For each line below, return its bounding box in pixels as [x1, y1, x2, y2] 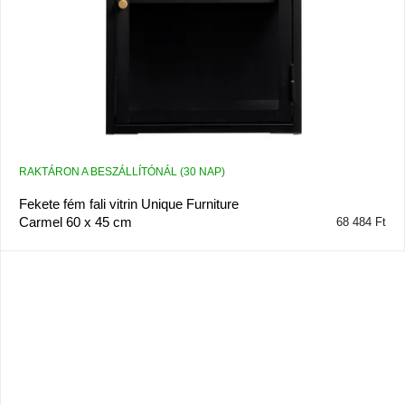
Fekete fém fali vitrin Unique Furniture [18, 195, 239, 212]
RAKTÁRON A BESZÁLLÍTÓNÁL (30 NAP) [18, 165, 225, 178]
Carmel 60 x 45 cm [18, 213, 132, 230]
